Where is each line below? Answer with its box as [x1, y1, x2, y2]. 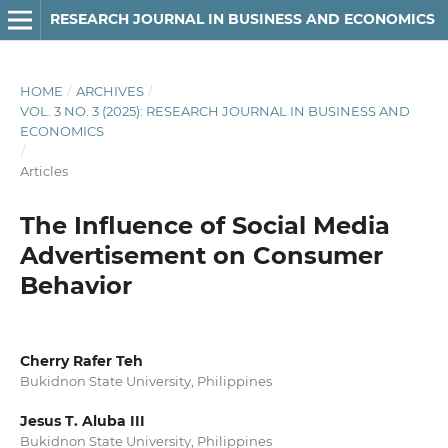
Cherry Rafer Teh [19, 351, 143, 370]
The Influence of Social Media [19, 210, 390, 240]
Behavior [19, 270, 132, 300]
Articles [19, 162, 68, 179]
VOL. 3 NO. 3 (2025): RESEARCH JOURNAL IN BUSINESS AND [19, 102, 410, 119]
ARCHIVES [75, 82, 144, 99]
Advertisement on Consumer [19, 240, 383, 270]
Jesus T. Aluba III [19, 412, 145, 430]
